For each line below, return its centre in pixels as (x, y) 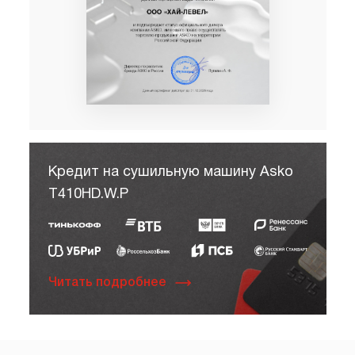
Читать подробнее (107, 282)
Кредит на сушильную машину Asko (170, 172)
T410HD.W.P (88, 194)
